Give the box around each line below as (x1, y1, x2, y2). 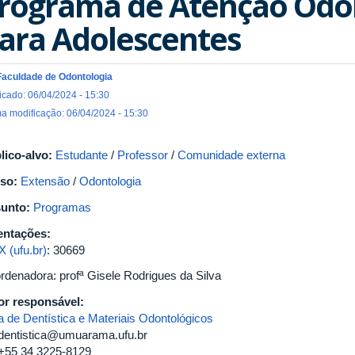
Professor (117, 148, 168, 162)
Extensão (21, 174, 70, 188)
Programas (33, 200, 91, 214)
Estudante (55, 148, 108, 162)
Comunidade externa (177, 148, 285, 162)
